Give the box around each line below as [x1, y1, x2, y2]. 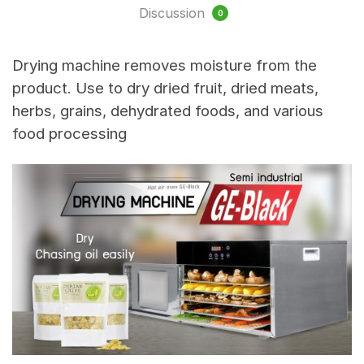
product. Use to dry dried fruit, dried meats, [12, 79, 318, 98]
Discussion [139, 5, 209, 22]
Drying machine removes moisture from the [12, 56, 317, 76]
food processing [12, 124, 127, 144]
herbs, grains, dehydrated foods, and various [12, 102, 323, 121]
